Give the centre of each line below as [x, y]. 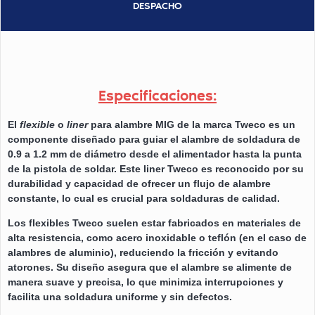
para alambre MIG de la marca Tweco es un [192, 124]
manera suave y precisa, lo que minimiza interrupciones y [146, 282]
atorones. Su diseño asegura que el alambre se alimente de [150, 268]
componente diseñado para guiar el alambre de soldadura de [154, 139]
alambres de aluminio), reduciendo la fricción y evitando [143, 253]
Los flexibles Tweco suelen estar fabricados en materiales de [154, 223]
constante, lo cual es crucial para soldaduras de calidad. [144, 198]
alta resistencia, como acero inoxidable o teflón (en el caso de [157, 238]
